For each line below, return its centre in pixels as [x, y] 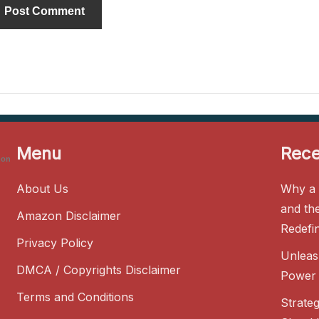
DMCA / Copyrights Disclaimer [99, 270]
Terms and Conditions [75, 297]
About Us [43, 188]
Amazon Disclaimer [69, 215]
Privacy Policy [55, 242]
